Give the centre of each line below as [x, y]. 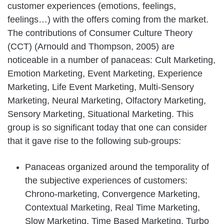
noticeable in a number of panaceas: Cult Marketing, [111, 60]
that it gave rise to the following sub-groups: [94, 141]
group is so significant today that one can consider [107, 127]
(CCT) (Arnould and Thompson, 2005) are [91, 46]
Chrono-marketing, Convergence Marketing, [112, 194]
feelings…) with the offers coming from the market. [108, 19]
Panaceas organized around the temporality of [117, 167]
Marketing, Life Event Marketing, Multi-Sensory [101, 87]
